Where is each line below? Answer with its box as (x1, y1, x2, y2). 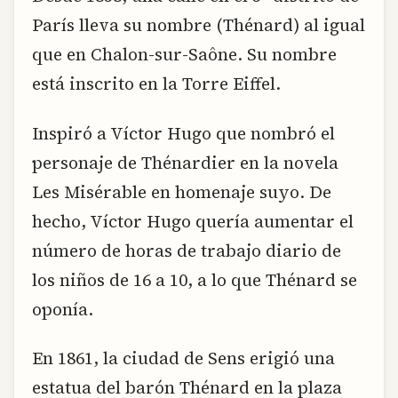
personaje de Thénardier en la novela (32, 150, 338, 174)
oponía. (32, 297, 93, 321)
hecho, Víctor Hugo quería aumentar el (32, 209, 354, 233)
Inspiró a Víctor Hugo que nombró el (32, 121, 335, 145)
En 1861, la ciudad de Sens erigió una (32, 346, 335, 370)
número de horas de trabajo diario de (32, 238, 341, 262)
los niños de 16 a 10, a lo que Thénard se (32, 267, 357, 291)
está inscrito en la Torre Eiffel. (32, 72, 281, 96)
